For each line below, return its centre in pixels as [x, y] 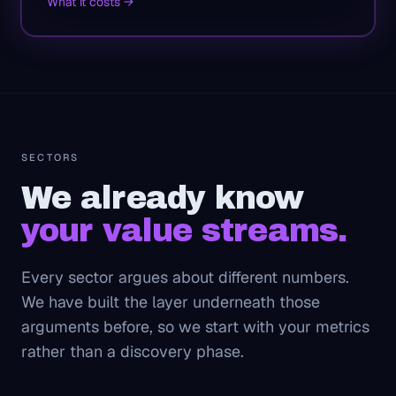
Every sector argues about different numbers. [185, 277]
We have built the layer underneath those [171, 302]
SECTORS [50, 157]
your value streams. [184, 231]
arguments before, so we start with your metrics [195, 327]
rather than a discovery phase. [133, 351]
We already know [163, 198]
